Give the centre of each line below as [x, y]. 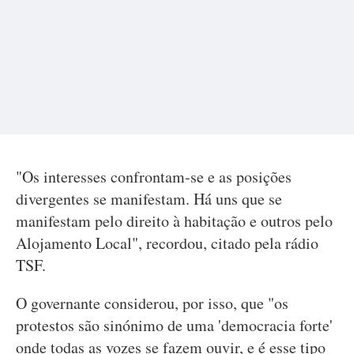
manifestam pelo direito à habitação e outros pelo [174, 221]
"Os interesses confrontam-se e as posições [154, 177]
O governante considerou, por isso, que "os [152, 303]
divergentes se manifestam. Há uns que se [149, 199]
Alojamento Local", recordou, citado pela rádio [167, 243]
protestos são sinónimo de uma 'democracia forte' [174, 325]
